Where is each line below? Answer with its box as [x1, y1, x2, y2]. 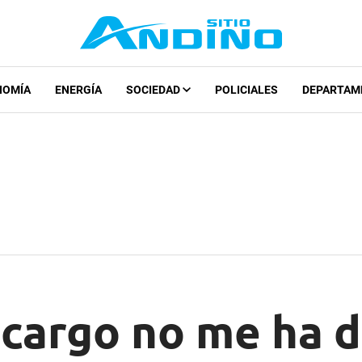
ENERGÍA [54, 83, 102, 97]
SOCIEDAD [125, 83, 183, 97]
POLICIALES [214, 83, 278, 97]
